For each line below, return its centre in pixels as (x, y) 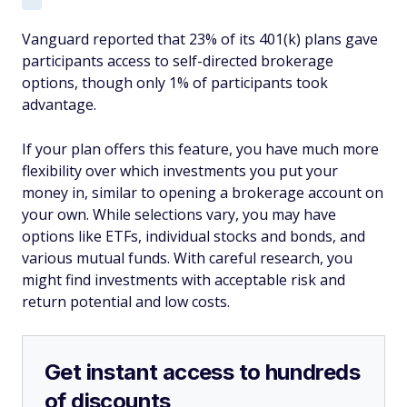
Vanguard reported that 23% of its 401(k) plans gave (200, 39)
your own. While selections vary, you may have (179, 214)
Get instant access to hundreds (202, 372)
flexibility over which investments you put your (180, 171)
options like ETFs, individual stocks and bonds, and (194, 236)
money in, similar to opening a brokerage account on (203, 193)
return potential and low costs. (126, 302)
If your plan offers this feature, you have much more (200, 149)
